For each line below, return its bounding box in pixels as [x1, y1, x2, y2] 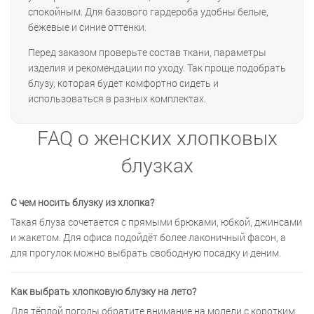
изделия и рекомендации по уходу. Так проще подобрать [28, 61, 286, 75]
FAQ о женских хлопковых [36, 125, 278, 151]
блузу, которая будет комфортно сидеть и [28, 76, 219, 90]
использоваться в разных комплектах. [28, 92, 206, 106]
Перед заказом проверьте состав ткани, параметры [28, 46, 266, 60]
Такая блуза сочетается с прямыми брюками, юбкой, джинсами [11, 215, 302, 229]
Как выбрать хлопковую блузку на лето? [11, 285, 196, 299]
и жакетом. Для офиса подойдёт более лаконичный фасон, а [11, 231, 286, 245]
